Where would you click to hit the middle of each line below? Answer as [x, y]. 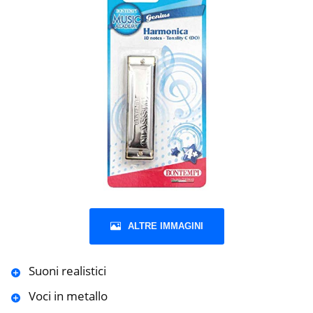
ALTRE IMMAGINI [165, 226]
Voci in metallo [68, 296]
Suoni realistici [67, 271]
